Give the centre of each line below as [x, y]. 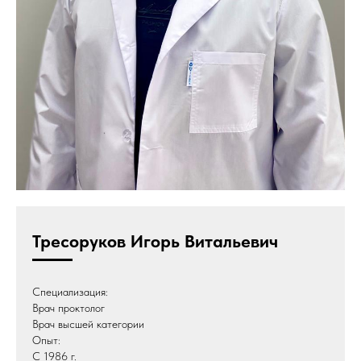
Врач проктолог [68, 308]
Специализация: [70, 292]
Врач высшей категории [88, 324]
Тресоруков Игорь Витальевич [155, 241]
